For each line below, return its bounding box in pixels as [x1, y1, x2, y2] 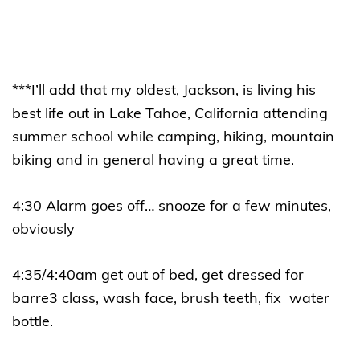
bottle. [12, 314, 57, 330]
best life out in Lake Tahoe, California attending [12, 106, 328, 122]
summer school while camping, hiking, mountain [12, 129, 334, 145]
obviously [12, 222, 79, 238]
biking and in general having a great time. [12, 153, 298, 169]
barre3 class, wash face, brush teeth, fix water [12, 291, 329, 307]
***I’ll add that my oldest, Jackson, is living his [12, 83, 316, 99]
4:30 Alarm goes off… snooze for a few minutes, [12, 198, 331, 215]
